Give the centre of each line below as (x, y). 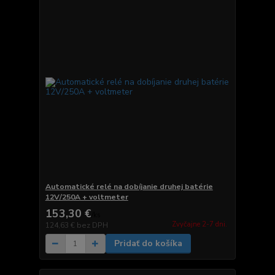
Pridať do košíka (148, 244)
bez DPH (92, 226)
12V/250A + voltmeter (87, 197)
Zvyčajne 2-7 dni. (199, 224)
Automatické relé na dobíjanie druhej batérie (129, 187)
